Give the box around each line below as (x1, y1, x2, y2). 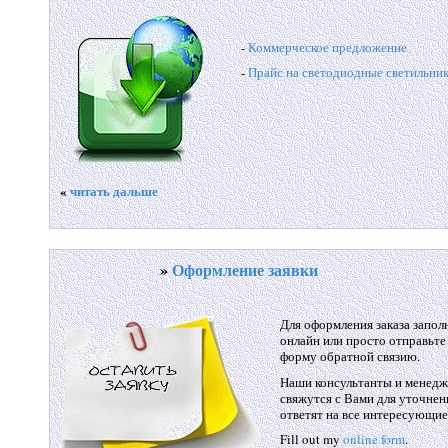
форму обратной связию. (279, 346, 420, 365)
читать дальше (69, 180, 158, 200)
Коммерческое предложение (247, 37, 407, 56)
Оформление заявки (171, 258, 318, 281)
